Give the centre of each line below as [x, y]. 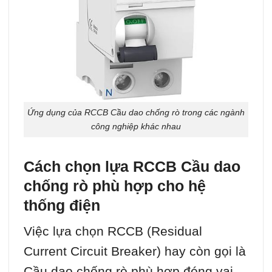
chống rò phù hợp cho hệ [115, 185]
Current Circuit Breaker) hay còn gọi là [135, 251]
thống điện [62, 205]
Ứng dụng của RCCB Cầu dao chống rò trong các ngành [136, 113]
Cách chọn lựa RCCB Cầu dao [132, 166]
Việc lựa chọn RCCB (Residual [113, 231]
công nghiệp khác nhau [136, 127]
